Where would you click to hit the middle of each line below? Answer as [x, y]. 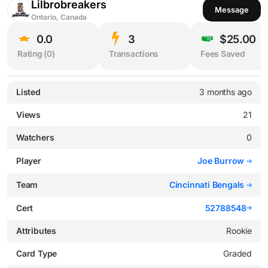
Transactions [134, 54]
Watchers [35, 137]
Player [29, 160]
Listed [28, 92]
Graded [237, 253]
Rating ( [32, 54]
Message [232, 10]
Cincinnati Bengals [208, 184]
